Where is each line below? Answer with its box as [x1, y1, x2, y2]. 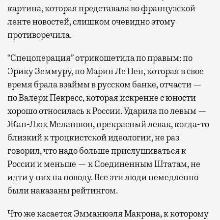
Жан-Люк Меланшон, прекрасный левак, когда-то [7, 119, 209, 130]
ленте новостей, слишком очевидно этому [7, 16, 175, 27]
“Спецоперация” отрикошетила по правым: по [7, 53, 192, 64]
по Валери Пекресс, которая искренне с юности [7, 92, 196, 104]
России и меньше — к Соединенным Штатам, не [7, 159, 200, 170]
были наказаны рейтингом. [7, 185, 118, 196]
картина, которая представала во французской [7, 3, 195, 14]
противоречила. [7, 29, 72, 41]
